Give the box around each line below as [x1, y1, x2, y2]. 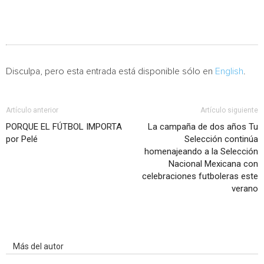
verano [232, 183, 258, 194]
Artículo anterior [6, 106, 58, 114]
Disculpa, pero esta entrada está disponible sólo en [6, 67, 215, 76]
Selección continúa [184, 134, 258, 144]
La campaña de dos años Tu [148, 121, 258, 132]
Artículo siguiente [200, 106, 258, 114]
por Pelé [6, 134, 38, 144]
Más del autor [13, 242, 64, 251]
